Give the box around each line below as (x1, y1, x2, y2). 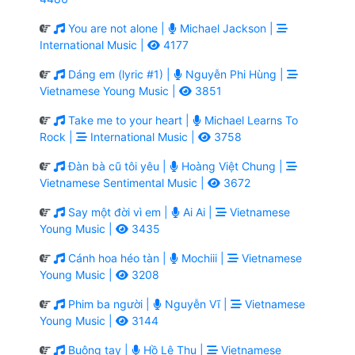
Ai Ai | (180, 204, 216, 219)
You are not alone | (65, 21, 168, 35)
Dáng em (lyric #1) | (65, 67, 174, 81)
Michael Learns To (201, 113, 298, 127)
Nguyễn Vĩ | (162, 296, 231, 311)
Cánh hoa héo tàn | (65, 250, 170, 265)
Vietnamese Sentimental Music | (40, 175, 208, 189)
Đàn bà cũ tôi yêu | (65, 158, 170, 173)
